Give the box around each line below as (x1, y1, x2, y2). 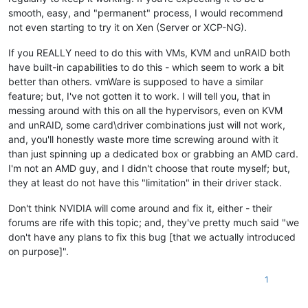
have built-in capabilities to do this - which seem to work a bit (8, 61, 284, 74)
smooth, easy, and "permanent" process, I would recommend (8, 7, 283, 19)
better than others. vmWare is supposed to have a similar (8, 76, 263, 88)
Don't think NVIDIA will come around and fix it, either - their (8, 202, 272, 214)
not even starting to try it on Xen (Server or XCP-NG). (8, 21, 247, 34)
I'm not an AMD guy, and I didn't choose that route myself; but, (8, 162, 290, 175)
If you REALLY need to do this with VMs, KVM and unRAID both (8, 47, 290, 59)
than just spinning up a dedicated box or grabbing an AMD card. (8, 148, 298, 160)
